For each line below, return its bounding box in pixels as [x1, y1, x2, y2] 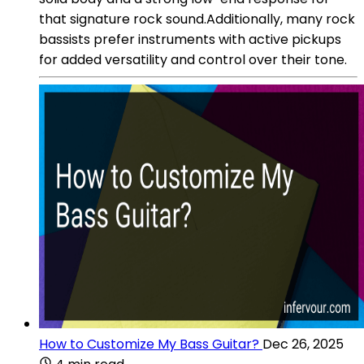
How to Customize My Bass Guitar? [39, 334, 259, 353]
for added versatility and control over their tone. [39, 50, 347, 69]
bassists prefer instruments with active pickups [39, 29, 341, 49]
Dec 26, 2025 [262, 334, 344, 353]
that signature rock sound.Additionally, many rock [39, 9, 355, 28]
